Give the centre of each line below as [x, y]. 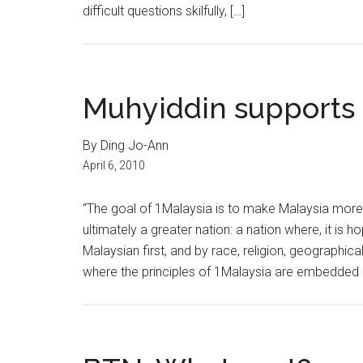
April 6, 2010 [114, 165]
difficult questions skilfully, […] [164, 11]
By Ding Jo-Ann [126, 145]
